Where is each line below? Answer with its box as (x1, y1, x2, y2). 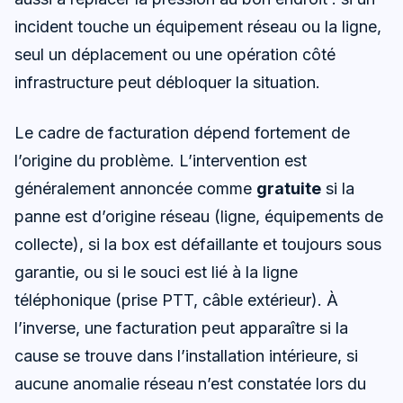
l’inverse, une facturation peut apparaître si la (14, 318, 348, 337)
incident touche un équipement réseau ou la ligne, (14, 16, 381, 36)
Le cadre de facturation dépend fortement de (14, 122, 350, 142)
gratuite (256, 178, 321, 198)
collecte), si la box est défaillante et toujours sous (14, 234, 381, 254)
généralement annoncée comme (14, 178, 256, 198)
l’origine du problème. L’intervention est (14, 150, 307, 170)
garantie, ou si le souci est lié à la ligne (14, 262, 298, 282)
